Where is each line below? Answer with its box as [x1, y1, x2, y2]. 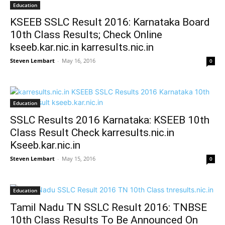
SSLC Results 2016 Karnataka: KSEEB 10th [10, 114, 209, 126]
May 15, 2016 [62, 155, 95, 162]
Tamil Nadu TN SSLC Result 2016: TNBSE [10, 201, 207, 213]
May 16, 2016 [62, 57, 95, 64]
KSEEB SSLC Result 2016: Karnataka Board [10, 16, 210, 28]
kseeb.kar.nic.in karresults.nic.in [10, 41, 154, 53]
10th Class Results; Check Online [10, 29, 162, 41]
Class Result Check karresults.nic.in [10, 127, 174, 139]
